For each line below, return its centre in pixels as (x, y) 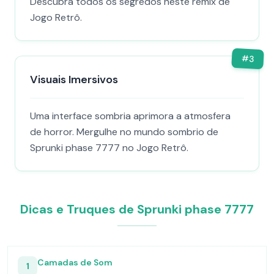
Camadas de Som (75, 262)
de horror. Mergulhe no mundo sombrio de (124, 132)
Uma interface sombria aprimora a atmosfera (130, 116)
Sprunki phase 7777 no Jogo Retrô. (109, 148)
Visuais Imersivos (74, 80)
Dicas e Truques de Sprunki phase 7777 (137, 209)
